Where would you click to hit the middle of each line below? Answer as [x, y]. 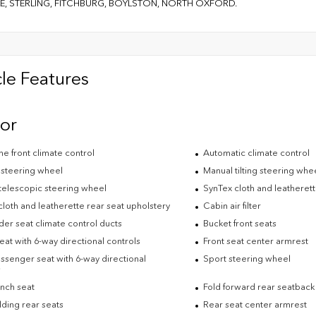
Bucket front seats [239, 223]
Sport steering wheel [247, 258]
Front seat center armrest [255, 241]
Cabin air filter [232, 205]
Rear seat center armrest [255, 304]
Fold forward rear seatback [259, 286]
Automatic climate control [256, 152]
